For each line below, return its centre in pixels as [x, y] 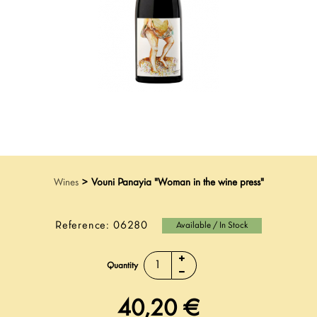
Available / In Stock [212, 225]
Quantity [122, 266]
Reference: [83, 226]
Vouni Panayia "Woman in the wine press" [177, 183]
